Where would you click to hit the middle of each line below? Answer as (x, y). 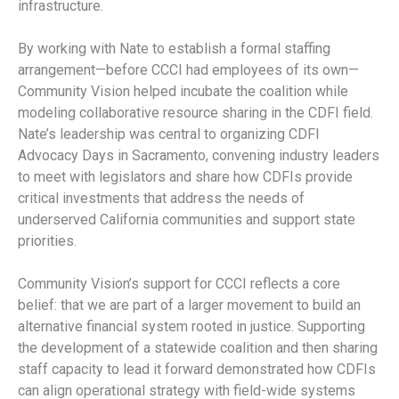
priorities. (47, 241)
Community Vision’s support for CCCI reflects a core (179, 284)
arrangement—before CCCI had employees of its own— (188, 70)
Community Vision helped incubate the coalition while (183, 92)
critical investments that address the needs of (161, 199)
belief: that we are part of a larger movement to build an (189, 305)
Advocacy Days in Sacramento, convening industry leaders (199, 156)
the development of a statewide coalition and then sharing (198, 348)
